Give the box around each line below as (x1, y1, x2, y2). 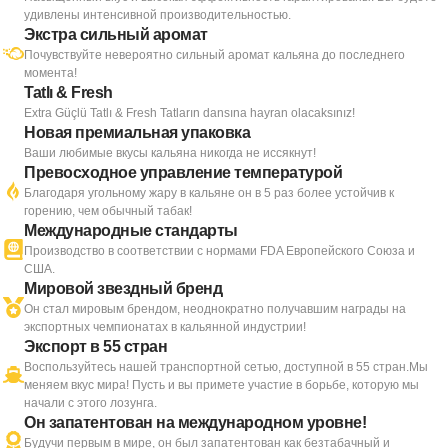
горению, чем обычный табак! (24, 204, 192, 219)
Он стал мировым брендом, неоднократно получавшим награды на (24, 302, 406, 317)
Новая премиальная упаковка (24, 124, 250, 142)
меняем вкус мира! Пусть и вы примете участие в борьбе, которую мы (24, 378, 419, 393)
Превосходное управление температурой (24, 164, 342, 182)
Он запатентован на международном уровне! (24, 414, 366, 432)
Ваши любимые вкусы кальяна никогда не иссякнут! (24, 146, 316, 161)
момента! (24, 66, 77, 81)
